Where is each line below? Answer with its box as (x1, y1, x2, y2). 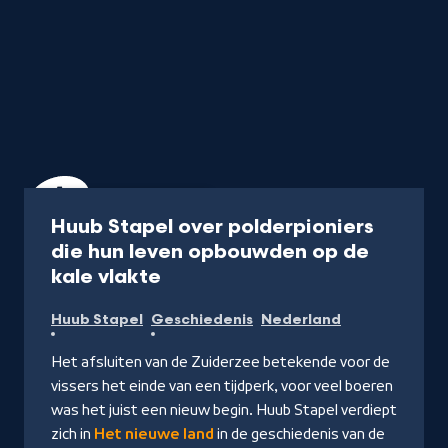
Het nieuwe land (94, 425, 214, 442)
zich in (51, 425, 94, 442)
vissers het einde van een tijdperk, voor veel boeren (51, 377, 393, 394)
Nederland (261, 310, 341, 328)
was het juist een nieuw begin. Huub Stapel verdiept (51, 401, 397, 418)
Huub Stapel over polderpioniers (51, 214, 374, 239)
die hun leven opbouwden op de (51, 239, 369, 264)
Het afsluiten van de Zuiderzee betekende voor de (51, 353, 390, 370)
